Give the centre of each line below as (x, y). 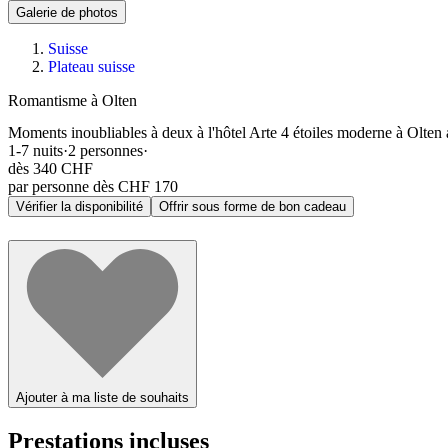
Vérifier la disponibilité (79, 206)
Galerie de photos (67, 13)
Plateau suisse (91, 67)
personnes (111, 150)
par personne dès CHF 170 (93, 186)
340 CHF (63, 168)
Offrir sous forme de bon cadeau (252, 206)
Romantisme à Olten (72, 101)
